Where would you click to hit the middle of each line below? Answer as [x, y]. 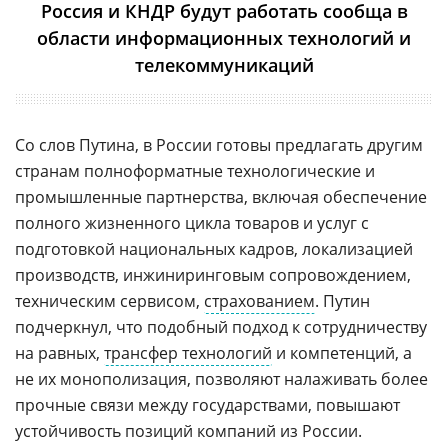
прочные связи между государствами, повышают [207, 404]
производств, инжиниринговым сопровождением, [213, 274]
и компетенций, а [342, 352]
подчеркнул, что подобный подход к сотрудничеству [221, 326]
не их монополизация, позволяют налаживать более [221, 378]
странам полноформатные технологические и [195, 170]
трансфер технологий [188, 352]
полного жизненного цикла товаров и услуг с [192, 222]
